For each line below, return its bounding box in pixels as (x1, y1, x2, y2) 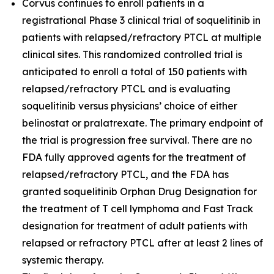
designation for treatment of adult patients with (22, 220, 248, 232)
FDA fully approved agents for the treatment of (22, 151, 246, 163)
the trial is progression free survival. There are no (22, 134, 252, 146)
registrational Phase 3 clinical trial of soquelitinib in (22, 14, 261, 26)
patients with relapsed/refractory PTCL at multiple (22, 31, 262, 43)
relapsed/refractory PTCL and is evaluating (22, 83, 231, 95)
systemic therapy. (22, 254, 103, 266)
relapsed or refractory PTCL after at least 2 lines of (22, 237, 263, 249)
